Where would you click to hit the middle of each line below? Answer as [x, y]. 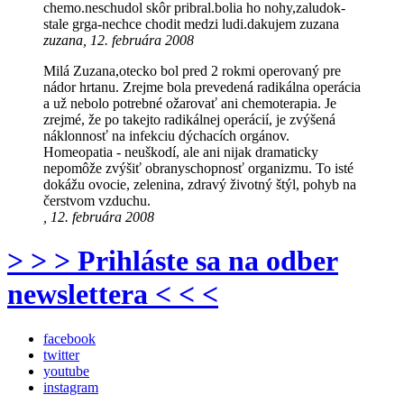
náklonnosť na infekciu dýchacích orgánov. [166, 136]
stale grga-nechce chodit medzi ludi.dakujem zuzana [191, 24]
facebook [69, 338]
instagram [71, 387]
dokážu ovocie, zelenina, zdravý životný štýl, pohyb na [200, 185]
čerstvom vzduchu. [97, 201]
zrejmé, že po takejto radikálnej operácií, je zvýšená [189, 120]
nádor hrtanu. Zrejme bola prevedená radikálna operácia [202, 87]
